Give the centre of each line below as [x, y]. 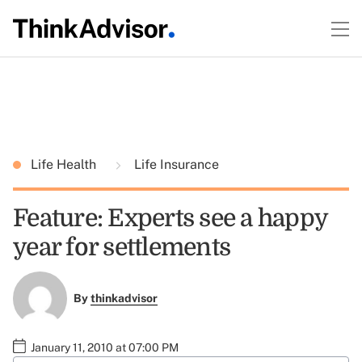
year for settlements [122, 247]
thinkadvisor [124, 299]
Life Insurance [175, 164]
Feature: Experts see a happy [170, 218]
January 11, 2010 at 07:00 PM [105, 347]
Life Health [65, 164]
